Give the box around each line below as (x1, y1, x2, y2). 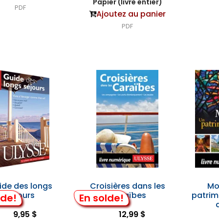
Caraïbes (109, 190, 146, 201)
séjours (5, 190, 35, 201)
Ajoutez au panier (96, 8, 166, 20)
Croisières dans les (89, 180, 165, 192)
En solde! (79, 191, 124, 205)
